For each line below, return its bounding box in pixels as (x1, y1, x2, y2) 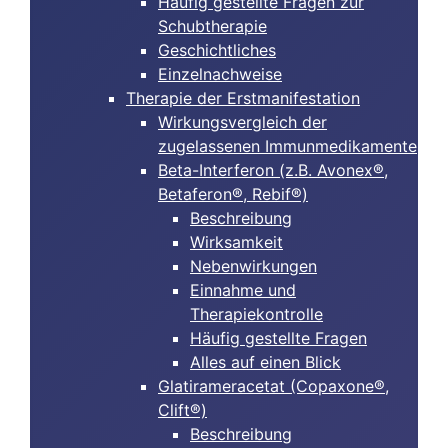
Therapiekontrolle (190, 304, 323, 324)
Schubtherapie (158, 16, 267, 36)
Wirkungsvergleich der (158, 112, 327, 132)
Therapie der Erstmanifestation (126, 88, 360, 108)
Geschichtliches (158, 40, 276, 60)
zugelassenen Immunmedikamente (158, 136, 417, 156)
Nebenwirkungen (190, 256, 317, 276)
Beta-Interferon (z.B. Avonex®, (158, 160, 388, 180)
